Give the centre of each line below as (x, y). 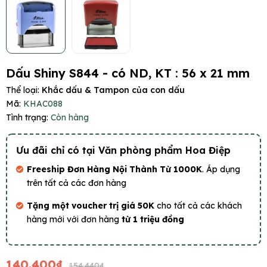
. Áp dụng (221, 170)
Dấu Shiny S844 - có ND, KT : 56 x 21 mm (128, 73)
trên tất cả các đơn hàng (77, 183)
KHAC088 (43, 104)
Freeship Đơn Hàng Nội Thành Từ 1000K (114, 170)
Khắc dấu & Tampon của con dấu (113, 90)
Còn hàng (70, 118)
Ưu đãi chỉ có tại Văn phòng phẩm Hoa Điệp (123, 150)
